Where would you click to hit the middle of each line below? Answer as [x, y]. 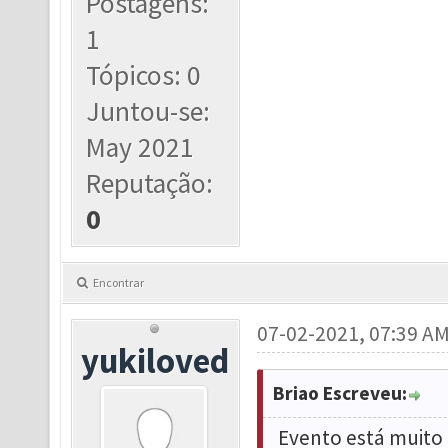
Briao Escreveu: [339, 392]
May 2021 [140, 147]
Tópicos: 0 [144, 75]
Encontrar [118, 282]
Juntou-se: [148, 111]
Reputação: [150, 183]
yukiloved [155, 360]
